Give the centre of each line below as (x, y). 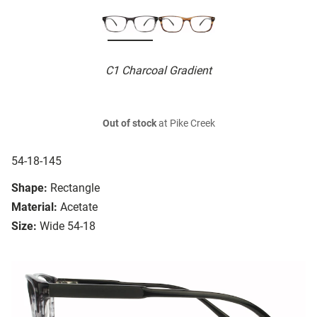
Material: (34, 207)
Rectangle (75, 188)
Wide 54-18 (68, 226)
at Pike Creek (185, 124)
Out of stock (129, 124)
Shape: (29, 188)
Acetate (79, 207)
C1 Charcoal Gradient (158, 71)
